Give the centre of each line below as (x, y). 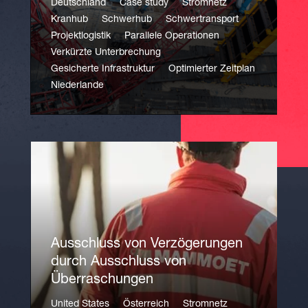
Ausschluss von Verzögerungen (147, 245)
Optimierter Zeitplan (212, 69)
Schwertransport (202, 20)
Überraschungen (102, 280)
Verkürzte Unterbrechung (106, 53)
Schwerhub (127, 20)
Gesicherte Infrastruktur (103, 69)
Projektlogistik (81, 36)
